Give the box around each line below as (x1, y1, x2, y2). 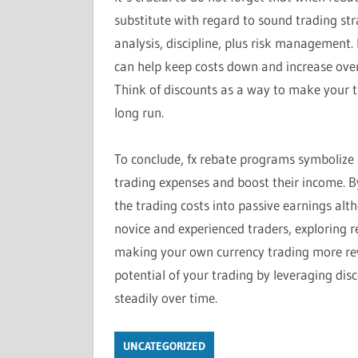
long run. (113, 104, 164, 121)
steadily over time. (113, 289, 217, 306)
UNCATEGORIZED (122, 338, 205, 353)
